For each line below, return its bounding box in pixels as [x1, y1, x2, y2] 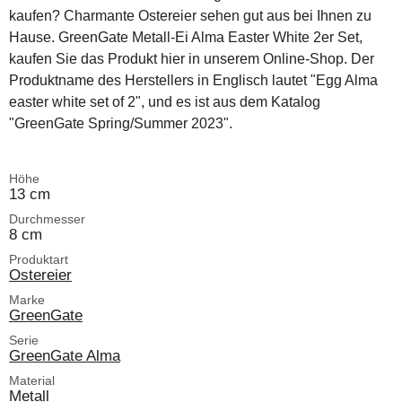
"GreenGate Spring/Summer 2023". [9, 116, 232, 132]
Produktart [9, 252, 68, 267]
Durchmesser [9, 212, 85, 227]
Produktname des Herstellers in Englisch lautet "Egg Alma [9, 73, 378, 89]
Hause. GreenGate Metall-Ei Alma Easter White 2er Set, [9, 30, 363, 46]
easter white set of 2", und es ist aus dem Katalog [9, 94, 320, 110]
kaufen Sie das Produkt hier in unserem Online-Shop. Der [9, 51, 374, 67]
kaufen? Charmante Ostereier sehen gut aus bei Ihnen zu [9, 8, 371, 24]
